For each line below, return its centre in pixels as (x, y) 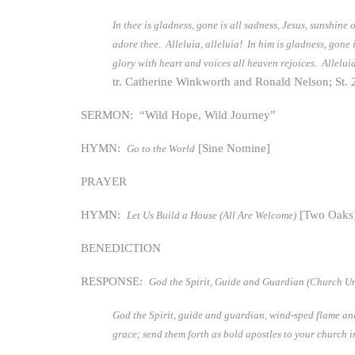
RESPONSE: (115, 281)
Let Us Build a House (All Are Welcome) (212, 215)
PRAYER (104, 181)
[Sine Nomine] (233, 148)
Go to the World (161, 149)
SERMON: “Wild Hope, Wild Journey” (178, 115)
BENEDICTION (121, 248)
